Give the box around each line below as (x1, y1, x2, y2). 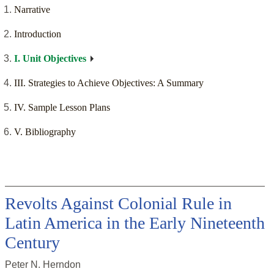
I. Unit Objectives (14, 53, 86, 64)
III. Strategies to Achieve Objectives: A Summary (14, 78, 204, 89)
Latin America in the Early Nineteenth (5, 213, 265, 233)
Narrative (14, 4, 50, 15)
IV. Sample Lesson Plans (14, 102, 110, 113)
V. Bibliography (14, 127, 76, 138)
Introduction (14, 29, 61, 40)
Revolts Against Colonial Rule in (5, 194, 232, 213)
